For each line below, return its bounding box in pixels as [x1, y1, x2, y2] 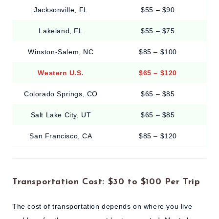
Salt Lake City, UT [30, 110, 91, 119]
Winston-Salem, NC [28, 47, 94, 56]
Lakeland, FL [39, 26, 83, 35]
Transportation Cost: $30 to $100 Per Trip [12, 177, 200, 187]
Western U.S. [38, 68, 84, 77]
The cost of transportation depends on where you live [12, 202, 193, 210]
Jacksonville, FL [34, 5, 88, 14]
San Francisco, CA [29, 131, 92, 140]
